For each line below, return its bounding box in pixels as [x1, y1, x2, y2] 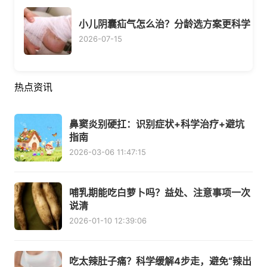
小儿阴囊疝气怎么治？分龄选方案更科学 [79, 18, 250, 30]
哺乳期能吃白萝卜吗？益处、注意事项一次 [69, 187, 250, 199]
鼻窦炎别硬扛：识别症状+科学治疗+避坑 [69, 118, 244, 131]
